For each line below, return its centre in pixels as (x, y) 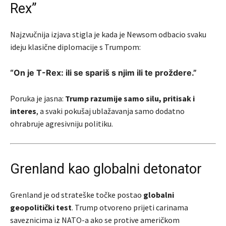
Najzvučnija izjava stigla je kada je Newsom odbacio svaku (108, 35)
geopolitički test (41, 208)
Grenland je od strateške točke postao (77, 195)
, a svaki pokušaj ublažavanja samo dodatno (110, 111)
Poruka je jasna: (38, 99)
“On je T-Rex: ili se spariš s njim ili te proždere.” (103, 73)
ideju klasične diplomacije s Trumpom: (75, 47)
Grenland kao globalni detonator (106, 169)
